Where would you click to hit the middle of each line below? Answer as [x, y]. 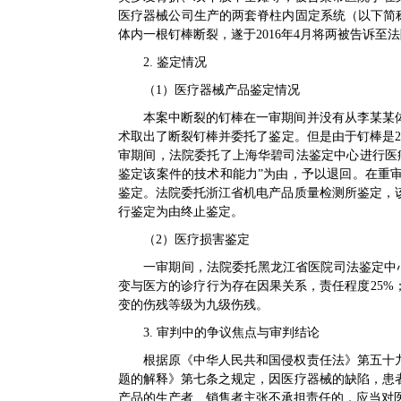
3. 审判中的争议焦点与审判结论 [231, 333]
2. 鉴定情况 [175, 62]
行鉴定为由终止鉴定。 [181, 212]
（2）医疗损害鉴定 [196, 239]
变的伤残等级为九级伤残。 [193, 305]
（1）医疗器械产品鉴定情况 [222, 90]
